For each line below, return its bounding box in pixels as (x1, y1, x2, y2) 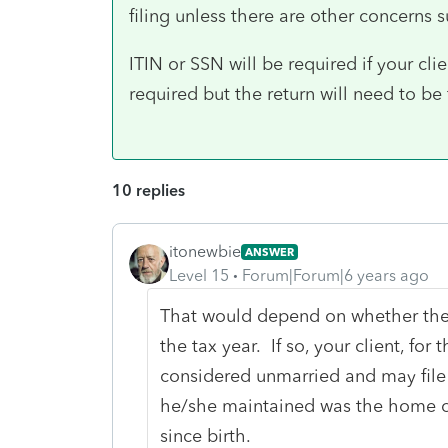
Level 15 (169, 265, 229, 285)
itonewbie (169, 241, 241, 261)
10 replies (112, 180, 185, 200)
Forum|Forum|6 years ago (242, 265, 429, 285)
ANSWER (245, 244, 294, 259)
